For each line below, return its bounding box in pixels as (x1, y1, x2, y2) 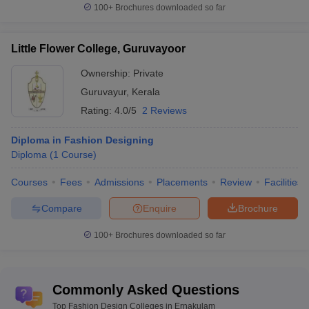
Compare (41, 202, 82, 214)
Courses (11, 177, 48, 188)
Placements (157, 177, 208, 188)
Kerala (132, 86, 160, 97)
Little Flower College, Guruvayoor (11, 43, 186, 54)
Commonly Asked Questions (52, 282, 239, 297)
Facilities (264, 177, 302, 188)
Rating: (81, 105, 114, 116)
